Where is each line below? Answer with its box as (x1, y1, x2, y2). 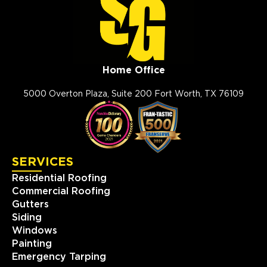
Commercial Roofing (12, 187, 110, 197)
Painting (12, 239, 52, 249)
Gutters (12, 200, 49, 210)
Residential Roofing (12, 173, 107, 184)
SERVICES (12, 156, 73, 169)
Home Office (102, 66, 165, 76)
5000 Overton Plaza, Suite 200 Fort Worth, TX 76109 (23, 90, 244, 99)
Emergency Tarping (12, 252, 106, 262)
